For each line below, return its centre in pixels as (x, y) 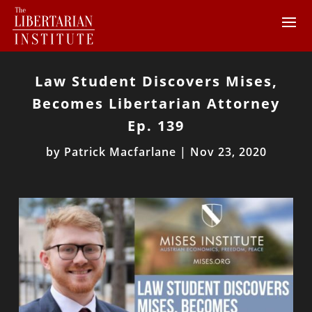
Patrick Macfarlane (120, 152)
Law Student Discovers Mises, (156, 81)
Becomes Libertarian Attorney (156, 103)
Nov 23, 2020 (228, 152)
